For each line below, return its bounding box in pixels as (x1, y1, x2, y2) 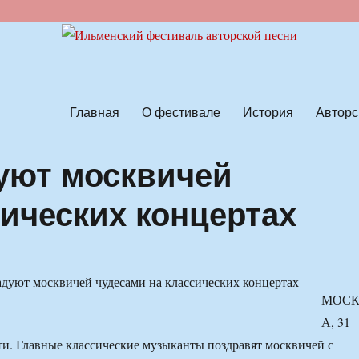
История (242, 102, 293, 121)
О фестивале (141, 102, 220, 121)
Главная (69, 102, 119, 121)
